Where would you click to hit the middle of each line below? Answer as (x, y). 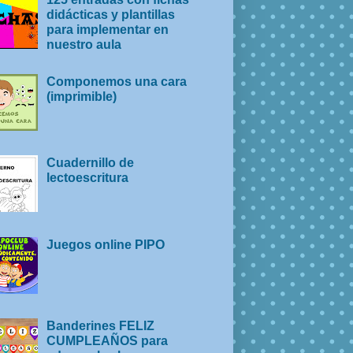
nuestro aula (84, 45)
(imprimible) (82, 96)
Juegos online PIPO (106, 244)
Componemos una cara (117, 81)
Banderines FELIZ (101, 325)
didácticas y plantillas (111, 15)
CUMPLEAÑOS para (108, 340)
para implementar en (108, 30)
